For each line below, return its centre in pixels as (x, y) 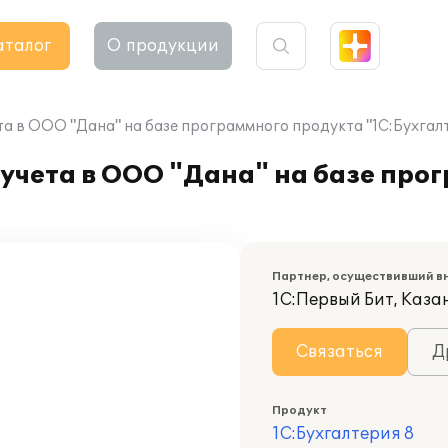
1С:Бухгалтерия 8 (343, 434)
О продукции (163, 46)
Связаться (339, 352)
